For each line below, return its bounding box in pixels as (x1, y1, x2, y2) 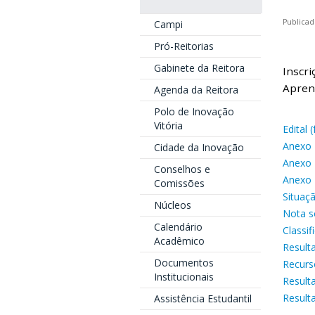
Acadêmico (153, 234, 205, 247)
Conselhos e (153, 162, 210, 176)
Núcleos (153, 198, 191, 212)
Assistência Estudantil (153, 292, 252, 305)
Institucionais (153, 270, 214, 283)
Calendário (153, 220, 202, 233)
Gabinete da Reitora (153, 61, 245, 75)
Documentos (153, 256, 214, 269)
